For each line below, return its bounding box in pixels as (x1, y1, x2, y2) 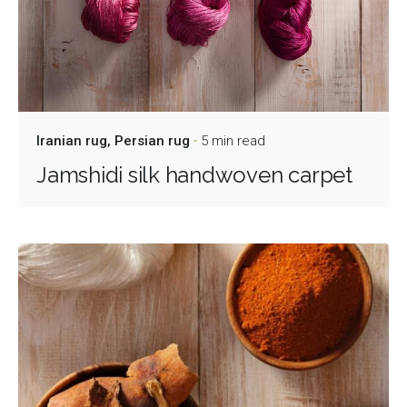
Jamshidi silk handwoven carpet (36, 162, 352, 189)
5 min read (201, 133, 265, 150)
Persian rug (114, 133, 190, 150)
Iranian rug (36, 133, 107, 150)
